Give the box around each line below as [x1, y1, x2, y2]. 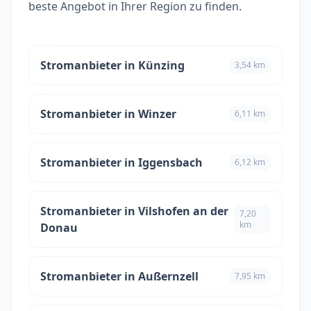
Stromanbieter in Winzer [40, 106, 176, 121]
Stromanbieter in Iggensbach [40, 154, 203, 170]
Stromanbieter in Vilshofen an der [40, 203, 228, 219]
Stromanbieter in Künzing [40, 57, 185, 73]
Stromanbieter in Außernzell [40, 268, 199, 284]
